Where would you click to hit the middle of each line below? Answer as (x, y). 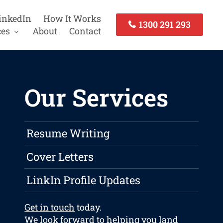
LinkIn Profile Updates (84, 180)
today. (88, 207)
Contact (85, 31)
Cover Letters (60, 157)
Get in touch (50, 207)
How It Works (72, 18)
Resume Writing (68, 133)
